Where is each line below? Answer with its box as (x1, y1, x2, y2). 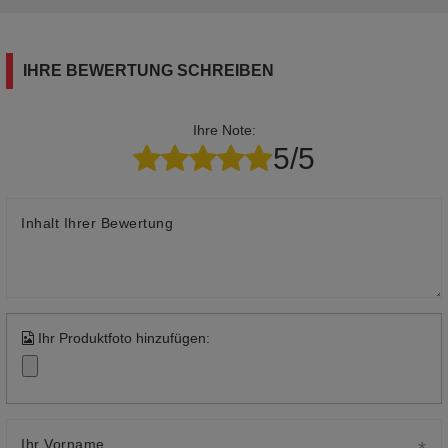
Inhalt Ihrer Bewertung (21, 214, 173, 231)
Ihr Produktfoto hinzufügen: (34, 329, 210, 346)
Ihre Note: (192, 121, 256, 138)
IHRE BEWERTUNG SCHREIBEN (23, 61, 274, 79)
